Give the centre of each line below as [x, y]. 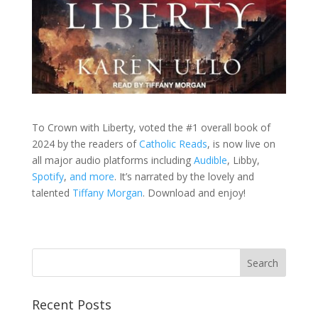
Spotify [48, 177]
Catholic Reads [173, 144]
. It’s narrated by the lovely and [184, 177]
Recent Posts [71, 305]
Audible [210, 160]
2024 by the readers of [85, 144]
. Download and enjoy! [194, 193]
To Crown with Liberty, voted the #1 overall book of [151, 128]
